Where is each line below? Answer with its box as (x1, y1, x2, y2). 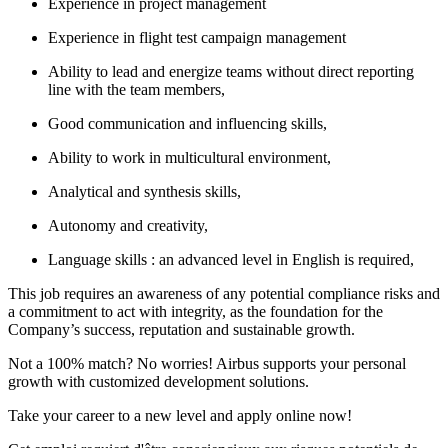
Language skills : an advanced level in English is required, (48, 251, 414, 268)
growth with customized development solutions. (8, 373, 309, 390)
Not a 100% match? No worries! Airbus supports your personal (8, 355, 406, 372)
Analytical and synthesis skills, (48, 183, 241, 200)
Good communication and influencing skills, (48, 115, 327, 132)
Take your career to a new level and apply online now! (8, 407, 352, 424)
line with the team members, (48, 81, 225, 98)
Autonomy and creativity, (48, 217, 208, 234)
